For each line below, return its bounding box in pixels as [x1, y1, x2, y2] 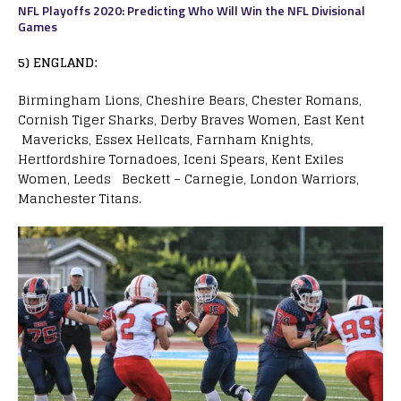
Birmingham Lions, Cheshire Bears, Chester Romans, [18, 88, 362, 111]
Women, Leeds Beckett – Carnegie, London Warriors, [18, 166, 359, 190]
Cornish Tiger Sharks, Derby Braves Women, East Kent [18, 107, 368, 131]
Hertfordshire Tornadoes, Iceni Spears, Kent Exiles [18, 147, 344, 170]
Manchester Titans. [18, 186, 141, 209]
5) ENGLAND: [18, 50, 97, 73]
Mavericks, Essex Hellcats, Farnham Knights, [18, 127, 313, 150]
